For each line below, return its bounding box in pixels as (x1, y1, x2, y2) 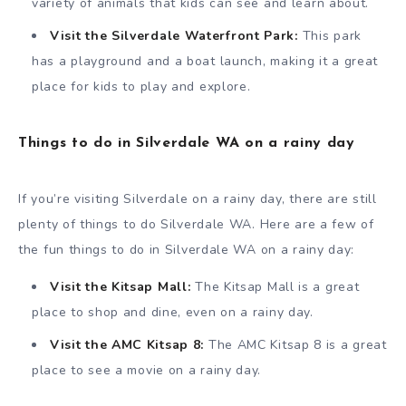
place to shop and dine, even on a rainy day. (32, 303, 314, 321)
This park (297, 27, 362, 45)
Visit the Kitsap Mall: (50, 277, 191, 295)
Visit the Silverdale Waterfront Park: (50, 27, 298, 45)
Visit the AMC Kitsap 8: (50, 335, 205, 353)
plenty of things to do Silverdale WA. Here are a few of (18, 216, 374, 234)
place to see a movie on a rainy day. (32, 361, 262, 379)
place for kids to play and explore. (32, 78, 251, 96)
